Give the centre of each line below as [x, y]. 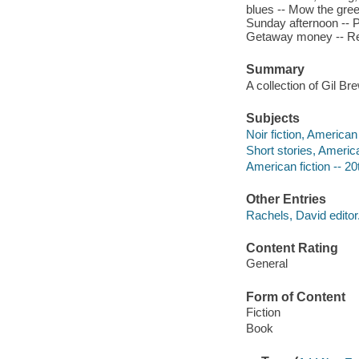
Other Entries [286, 200]
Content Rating [292, 248]
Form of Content [295, 296]
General [266, 264]
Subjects [272, 119]
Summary [275, 70]
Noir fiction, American [301, 134]
